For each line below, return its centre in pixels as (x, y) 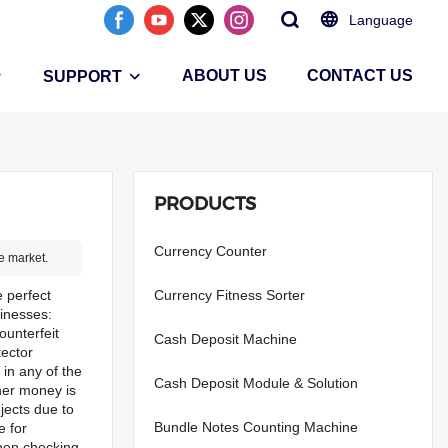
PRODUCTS (205, 204)
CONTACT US (360, 75)
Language (381, 20)
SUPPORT (82, 76)
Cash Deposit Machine (225, 339)
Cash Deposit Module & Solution (256, 383)
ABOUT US (224, 75)
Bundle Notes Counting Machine (256, 427)
